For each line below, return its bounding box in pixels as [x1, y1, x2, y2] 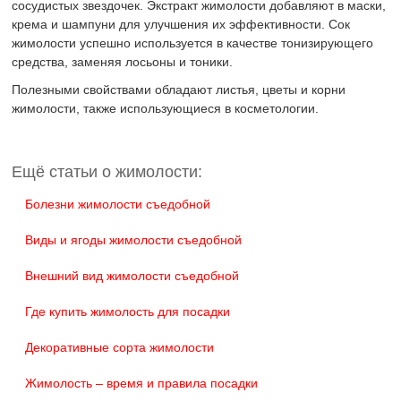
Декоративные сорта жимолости [25, 340, 215, 355]
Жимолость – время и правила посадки [25, 376, 259, 391]
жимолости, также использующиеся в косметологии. [12, 101, 320, 116]
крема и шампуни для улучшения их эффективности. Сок [12, 17, 351, 32]
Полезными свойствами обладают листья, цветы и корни [12, 82, 346, 98]
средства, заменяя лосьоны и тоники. [12, 55, 234, 70]
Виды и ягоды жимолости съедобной [25, 233, 243, 248]
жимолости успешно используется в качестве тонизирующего [12, 36, 374, 51]
